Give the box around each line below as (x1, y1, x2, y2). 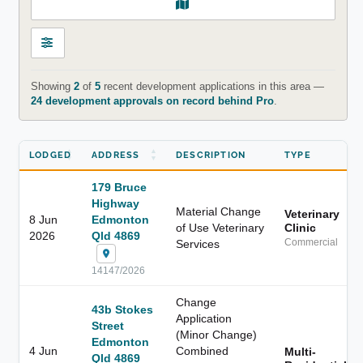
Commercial (284, 237, 338, 247)
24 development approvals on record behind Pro (30, 95, 274, 108)
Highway (92, 196, 139, 210)
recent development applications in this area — (100, 80, 324, 93)
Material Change (176, 204, 261, 218)
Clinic (284, 220, 316, 234)
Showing (30, 80, 74, 93)
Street (92, 318, 124, 332)
